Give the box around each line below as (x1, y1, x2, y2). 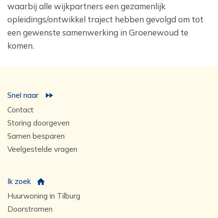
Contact (7, 105, 34, 114)
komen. (7, 40, 34, 51)
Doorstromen (7, 204, 53, 214)
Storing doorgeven (7, 118, 70, 127)
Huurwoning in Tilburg (7, 191, 80, 200)
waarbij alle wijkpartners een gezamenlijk (7, 1, 165, 11)
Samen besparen (7, 131, 65, 141)
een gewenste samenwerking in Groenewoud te (7, 27, 188, 37)
